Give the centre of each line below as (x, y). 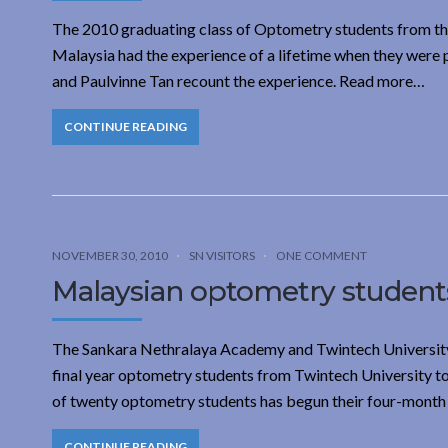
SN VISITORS (222, 255)
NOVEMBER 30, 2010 (110, 255)
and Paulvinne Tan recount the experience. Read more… (238, 80)
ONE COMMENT (321, 255)
